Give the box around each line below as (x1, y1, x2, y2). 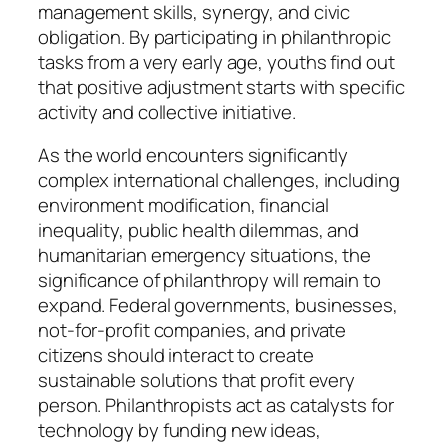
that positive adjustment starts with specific (38, 73, 405, 100)
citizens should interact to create (38, 342, 314, 369)
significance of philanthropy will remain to (38, 267, 381, 294)
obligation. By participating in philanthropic (38, 23, 391, 50)
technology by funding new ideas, (38, 417, 321, 444)
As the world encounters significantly (38, 142, 349, 169)
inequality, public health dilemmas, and (38, 217, 360, 244)
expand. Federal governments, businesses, (38, 292, 398, 319)
